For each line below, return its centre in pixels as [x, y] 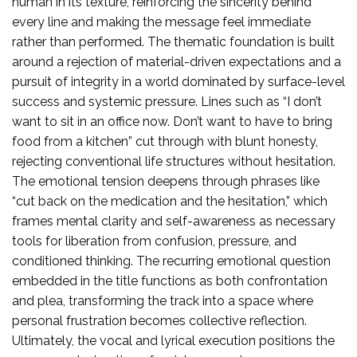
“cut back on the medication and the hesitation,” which [170, 201]
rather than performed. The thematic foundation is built [173, 41]
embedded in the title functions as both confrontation [170, 280]
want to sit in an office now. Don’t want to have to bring [172, 121]
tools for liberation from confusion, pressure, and [154, 241]
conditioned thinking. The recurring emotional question [171, 261]
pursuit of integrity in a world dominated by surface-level [178, 81]
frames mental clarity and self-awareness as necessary [174, 221]
